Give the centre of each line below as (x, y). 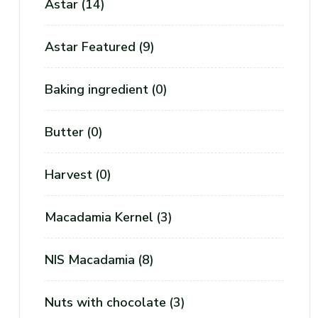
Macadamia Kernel (99, 217)
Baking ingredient (97, 89)
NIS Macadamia (90, 260)
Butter (64, 132)
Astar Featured (90, 47)
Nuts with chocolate (105, 302)
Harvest (68, 175)
